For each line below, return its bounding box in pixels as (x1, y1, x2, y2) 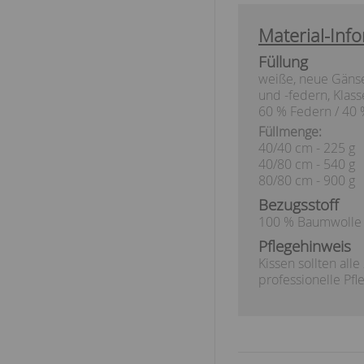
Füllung (258, 50, 308, 72)
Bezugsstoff (258, 193, 339, 215)
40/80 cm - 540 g (258, 154, 355, 173)
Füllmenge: (258, 122, 322, 141)
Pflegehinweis (258, 235, 351, 257)
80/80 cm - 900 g (258, 171, 355, 189)
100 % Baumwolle (258, 212, 362, 231)
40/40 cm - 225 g (258, 138, 355, 157)
